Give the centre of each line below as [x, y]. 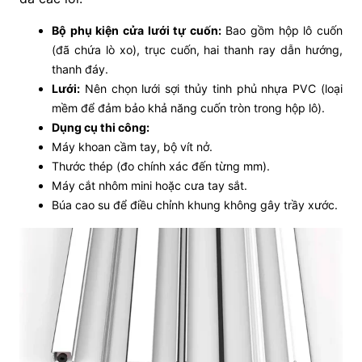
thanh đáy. [80, 69]
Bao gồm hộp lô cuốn [282, 30]
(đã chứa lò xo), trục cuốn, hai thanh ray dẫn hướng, [197, 49]
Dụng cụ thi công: [101, 127]
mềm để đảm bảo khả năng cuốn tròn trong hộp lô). [188, 107]
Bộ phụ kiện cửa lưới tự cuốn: [137, 30]
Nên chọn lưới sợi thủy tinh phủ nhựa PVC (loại [211, 88]
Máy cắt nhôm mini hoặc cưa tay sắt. [149, 185]
